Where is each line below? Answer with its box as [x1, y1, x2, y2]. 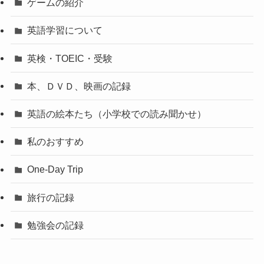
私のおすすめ [27, 136, 84, 147]
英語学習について [27, 25, 103, 36]
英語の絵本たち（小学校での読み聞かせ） [27, 108, 207, 120]
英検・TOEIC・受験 [27, 52, 113, 64]
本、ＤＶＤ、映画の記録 [27, 80, 131, 91]
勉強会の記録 [27, 219, 84, 230]
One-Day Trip [27, 164, 84, 175]
